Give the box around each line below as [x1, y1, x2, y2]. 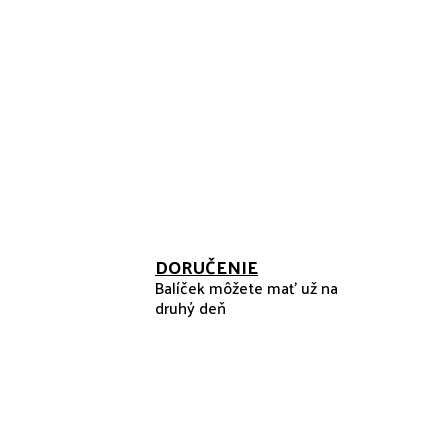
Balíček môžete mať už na [155, 273, 338, 302]
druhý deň [155, 293, 226, 322]
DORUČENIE [155, 250, 258, 283]
